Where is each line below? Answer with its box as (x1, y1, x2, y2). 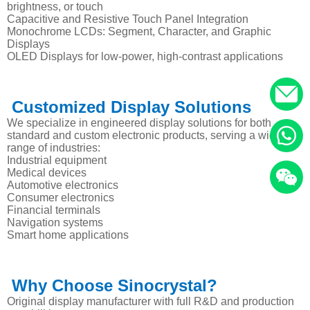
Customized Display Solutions (7, 98, 251, 116)
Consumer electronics (7, 192, 114, 203)
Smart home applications (7, 229, 129, 241)
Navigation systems (7, 217, 103, 228)
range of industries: (7, 142, 100, 154)
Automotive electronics (7, 179, 118, 191)
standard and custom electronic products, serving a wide (7, 129, 282, 141)
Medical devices (7, 167, 86, 179)
